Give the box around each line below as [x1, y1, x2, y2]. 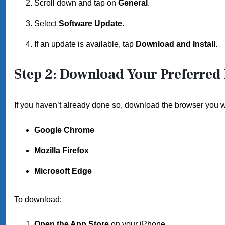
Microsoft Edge [34, 167, 92, 175]
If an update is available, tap [34, 40, 136, 48]
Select [34, 19, 59, 28]
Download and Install [136, 40, 215, 48]
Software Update [59, 19, 122, 28]
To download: [14, 195, 62, 204]
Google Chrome [34, 126, 94, 134]
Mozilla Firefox [34, 146, 89, 155]
